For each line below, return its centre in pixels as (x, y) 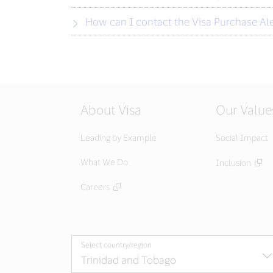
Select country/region (116, 244)
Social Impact (242, 137)
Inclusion (233, 162)
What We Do (104, 162)
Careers (95, 187)
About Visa (111, 109)
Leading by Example (119, 137)
